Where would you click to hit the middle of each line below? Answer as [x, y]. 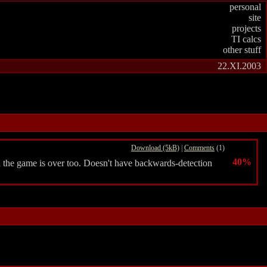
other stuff [242, 50]
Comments [199, 148]
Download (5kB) [155, 148]
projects [246, 28]
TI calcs [246, 39]
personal [245, 7]
